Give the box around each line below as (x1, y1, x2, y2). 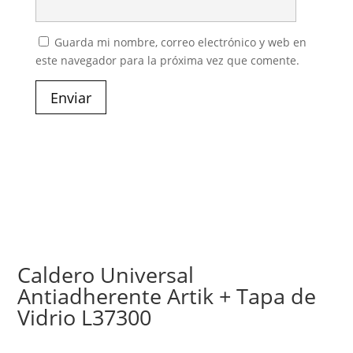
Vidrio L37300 (17, 303, 152, 333)
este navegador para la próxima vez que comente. (35, 53, 299, 69)
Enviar (50, 87, 91, 107)
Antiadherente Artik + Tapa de (17, 281, 317, 311)
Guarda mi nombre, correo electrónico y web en (54, 35, 307, 50)
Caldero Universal (17, 260, 195, 290)
